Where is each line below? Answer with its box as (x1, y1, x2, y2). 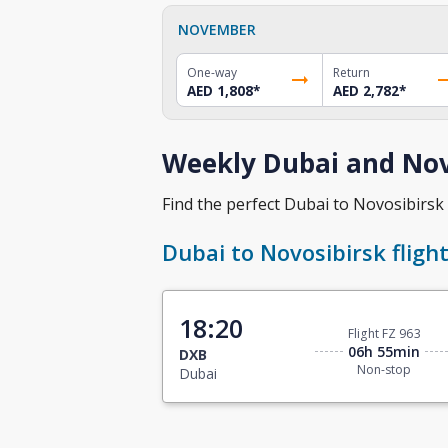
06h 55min (348, 342, 421, 362)
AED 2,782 (332, 81, 399, 100)
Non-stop (357, 361, 412, 379)
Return (332, 63, 370, 81)
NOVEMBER (178, 19, 256, 39)
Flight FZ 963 (348, 325, 421, 343)
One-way (187, 63, 237, 81)
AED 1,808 (187, 81, 253, 100)
